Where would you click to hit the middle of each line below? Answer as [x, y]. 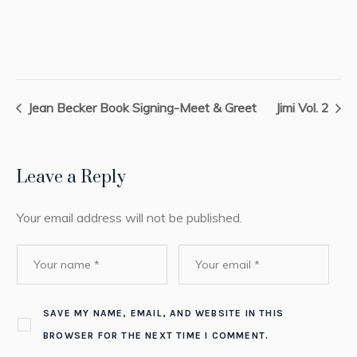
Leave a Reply [71, 178]
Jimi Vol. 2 [304, 108]
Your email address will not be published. [129, 218]
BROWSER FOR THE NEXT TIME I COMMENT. [156, 336]
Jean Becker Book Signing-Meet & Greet [141, 108]
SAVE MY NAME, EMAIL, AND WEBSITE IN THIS [163, 314]
